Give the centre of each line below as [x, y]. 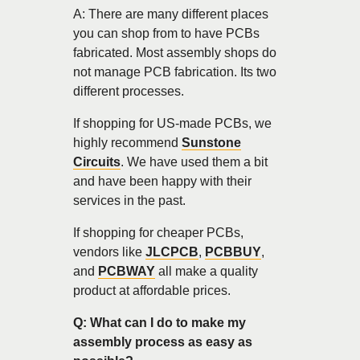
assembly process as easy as [163, 342]
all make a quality [207, 271]
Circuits [97, 162]
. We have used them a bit [194, 162]
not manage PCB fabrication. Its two [175, 72]
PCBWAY [127, 271]
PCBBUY [233, 252]
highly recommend [127, 142]
